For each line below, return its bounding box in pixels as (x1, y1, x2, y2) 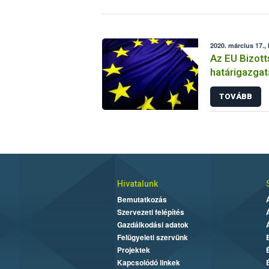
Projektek (116, 244, 150, 256)
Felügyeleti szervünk (116, 232, 188, 243)
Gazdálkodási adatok (116, 219, 189, 231)
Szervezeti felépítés (116, 207, 184, 218)
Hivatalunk (116, 179, 158, 189)
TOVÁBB (219, 92, 252, 101)
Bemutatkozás (116, 194, 167, 205)
